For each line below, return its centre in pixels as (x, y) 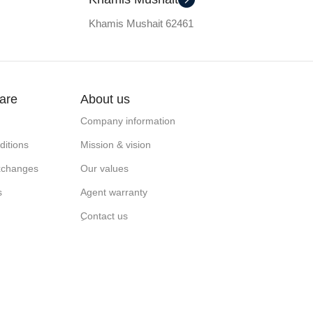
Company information (128, 121)
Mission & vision (115, 144)
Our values (104, 168)
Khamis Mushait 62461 (141, 23)
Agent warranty (114, 192)
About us (105, 99)
